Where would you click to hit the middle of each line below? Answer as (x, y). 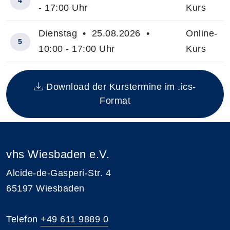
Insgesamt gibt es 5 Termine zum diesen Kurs (105, 69)
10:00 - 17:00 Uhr (77, 49)
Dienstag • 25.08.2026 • (95, 33)
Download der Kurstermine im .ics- (120, 87)
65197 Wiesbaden (45, 188)
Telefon (23, 219)
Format (115, 100)
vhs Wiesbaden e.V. (58, 154)
